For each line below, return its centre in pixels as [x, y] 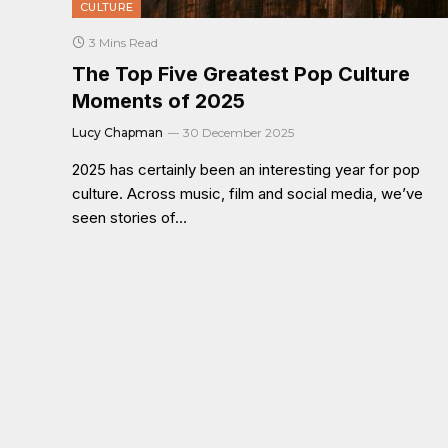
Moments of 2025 [158, 100]
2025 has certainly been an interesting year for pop [246, 169]
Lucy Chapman [117, 132]
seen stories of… [129, 217]
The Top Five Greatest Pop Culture [241, 73]
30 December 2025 [238, 132]
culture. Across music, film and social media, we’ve [247, 193]
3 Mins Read [123, 42]
